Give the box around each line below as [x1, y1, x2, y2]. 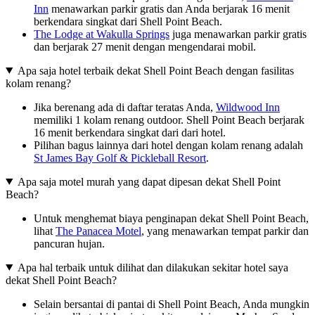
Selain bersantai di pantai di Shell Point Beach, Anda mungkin [34, 297, 309, 310]
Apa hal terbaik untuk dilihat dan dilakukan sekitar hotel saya [17, 261, 288, 274]
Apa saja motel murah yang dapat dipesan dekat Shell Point [17, 175, 281, 188]
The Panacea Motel [56, 224, 141, 237]
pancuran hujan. [34, 237, 105, 250]
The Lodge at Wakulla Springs [34, 27, 169, 40]
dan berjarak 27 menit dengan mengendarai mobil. [34, 40, 256, 53]
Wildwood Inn [216, 101, 280, 113]
